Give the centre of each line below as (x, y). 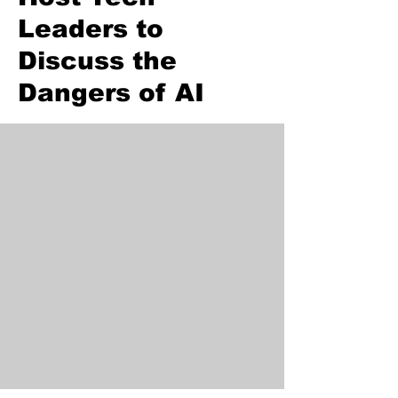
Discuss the (97, 61)
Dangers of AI (111, 93)
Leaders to (91, 29)
